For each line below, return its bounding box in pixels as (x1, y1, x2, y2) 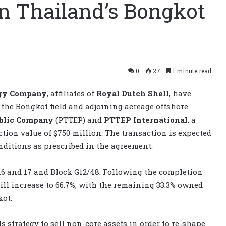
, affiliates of (47, 88, 96, 98)
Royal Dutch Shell (96, 88, 169, 98)
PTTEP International (104, 114, 188, 125)
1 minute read (171, 66, 211, 75)
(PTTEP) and (53, 114, 104, 125)
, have (169, 88, 191, 98)
